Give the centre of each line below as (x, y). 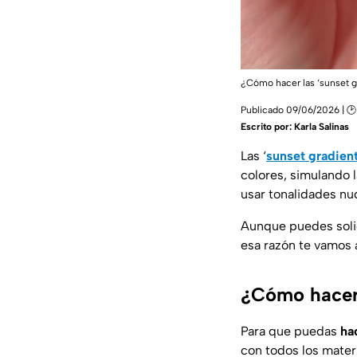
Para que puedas (290, 331)
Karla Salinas (322, 127)
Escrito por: (267, 127)
